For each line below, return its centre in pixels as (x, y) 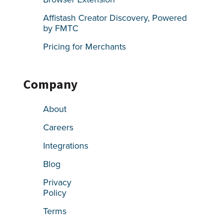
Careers (58, 127)
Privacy (57, 182)
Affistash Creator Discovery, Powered (115, 18)
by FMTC (61, 28)
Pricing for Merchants (85, 46)
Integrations (66, 145)
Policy (55, 193)
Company (51, 84)
